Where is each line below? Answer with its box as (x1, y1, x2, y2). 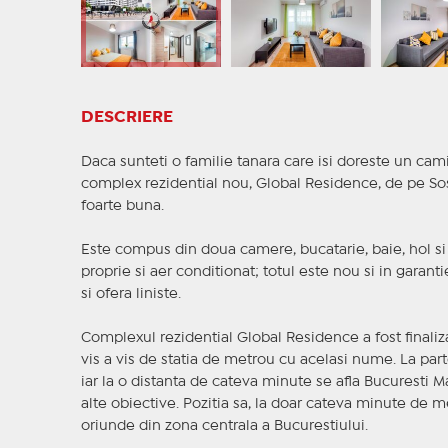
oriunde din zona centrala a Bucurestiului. (80, 420, 368, 433)
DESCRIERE (80, 110, 173, 126)
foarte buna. (80, 200, 164, 213)
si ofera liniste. (80, 288, 181, 301)
